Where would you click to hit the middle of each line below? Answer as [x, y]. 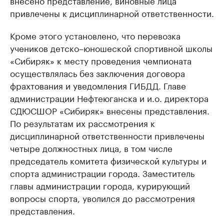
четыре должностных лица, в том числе [91, 147]
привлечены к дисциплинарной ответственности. [112, 12]
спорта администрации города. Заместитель [102, 172]
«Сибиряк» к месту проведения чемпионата [101, 60]
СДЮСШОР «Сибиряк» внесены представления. [110, 110]
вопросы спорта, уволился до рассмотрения [102, 197]
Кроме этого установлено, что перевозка [95, 35]
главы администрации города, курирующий [100, 185]
